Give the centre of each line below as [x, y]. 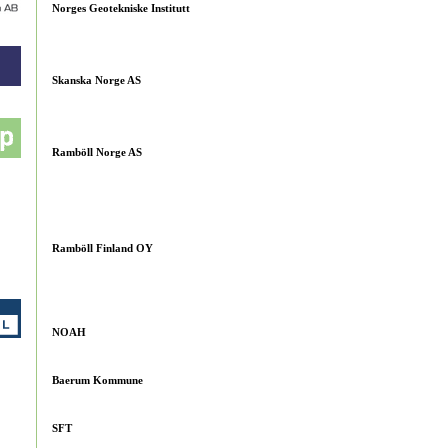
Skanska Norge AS [96, 80]
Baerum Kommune [97, 380]
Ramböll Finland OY [102, 248]
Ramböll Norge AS [97, 152]
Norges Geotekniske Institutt [121, 8]
